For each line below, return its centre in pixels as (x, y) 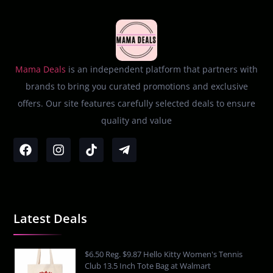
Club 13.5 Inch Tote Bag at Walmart (148, 265)
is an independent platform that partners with (162, 69)
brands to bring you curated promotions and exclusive (136, 86)
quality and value (136, 120)
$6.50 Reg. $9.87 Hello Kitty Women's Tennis (164, 254)
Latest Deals (51, 218)
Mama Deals (41, 69)
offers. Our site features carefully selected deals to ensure (136, 103)
